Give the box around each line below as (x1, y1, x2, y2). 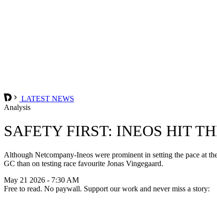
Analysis (4, 103, 31, 111)
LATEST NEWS (19, 94, 74, 103)
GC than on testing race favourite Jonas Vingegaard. (4, 159, 163, 168)
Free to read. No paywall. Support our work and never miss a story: (4, 184, 210, 193)
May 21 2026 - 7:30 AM (4, 175, 79, 184)
